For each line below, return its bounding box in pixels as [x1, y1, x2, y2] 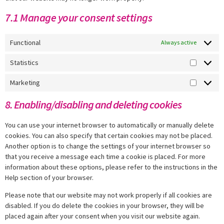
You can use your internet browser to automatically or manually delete [5, 120, 214, 129]
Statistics [10, 57, 38, 67]
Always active [161, 38, 196, 46]
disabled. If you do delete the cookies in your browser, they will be [5, 201, 204, 210]
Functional [10, 37, 40, 47]
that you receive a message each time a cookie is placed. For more [5, 151, 205, 161]
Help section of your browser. [5, 172, 93, 182]
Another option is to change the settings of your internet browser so [5, 141, 210, 150]
